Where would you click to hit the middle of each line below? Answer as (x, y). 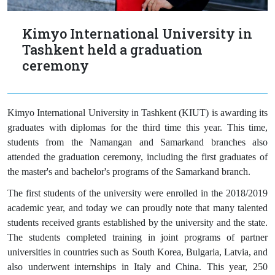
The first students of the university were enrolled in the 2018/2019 (137, 193)
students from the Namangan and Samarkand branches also (137, 142)
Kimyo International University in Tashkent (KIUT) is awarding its (137, 112)
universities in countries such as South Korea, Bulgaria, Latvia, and (137, 252)
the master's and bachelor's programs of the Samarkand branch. (129, 171)
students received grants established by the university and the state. (137, 222)
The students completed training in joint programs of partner (137, 237)
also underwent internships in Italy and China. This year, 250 (137, 266)
